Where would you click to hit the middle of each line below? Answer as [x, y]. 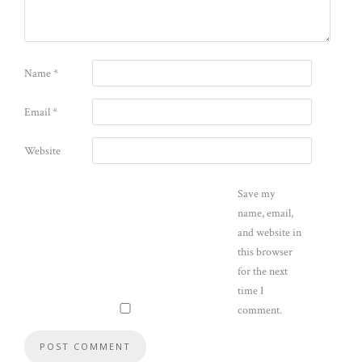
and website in [269, 233]
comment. [260, 311]
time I [250, 291]
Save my [256, 194]
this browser [265, 253]
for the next [263, 272]
